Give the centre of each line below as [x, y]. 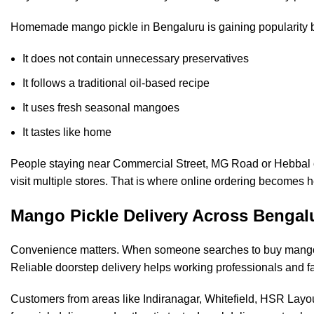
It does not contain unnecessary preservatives [136, 59]
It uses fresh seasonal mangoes [101, 108]
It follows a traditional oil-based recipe [116, 83]
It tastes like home [67, 132]
